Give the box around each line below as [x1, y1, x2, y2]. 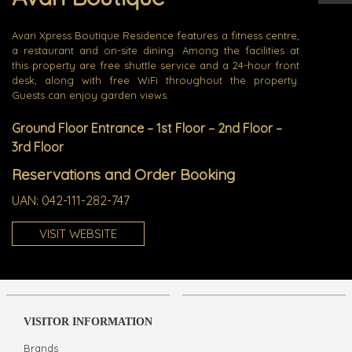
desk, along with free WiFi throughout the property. [12, 74, 299, 87]
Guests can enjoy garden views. [12, 89, 169, 102]
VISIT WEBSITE [39, 226, 117, 242]
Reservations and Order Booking [12, 165, 235, 185]
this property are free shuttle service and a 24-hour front [12, 59, 299, 72]
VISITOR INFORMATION [24, 316, 152, 328]
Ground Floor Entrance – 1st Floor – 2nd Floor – [12, 120, 282, 137]
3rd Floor [12, 139, 64, 156]
